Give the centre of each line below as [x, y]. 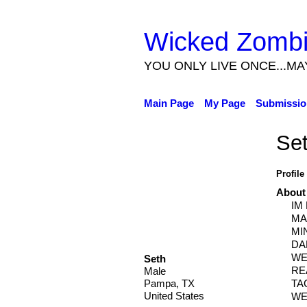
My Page [224, 103]
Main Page [169, 103]
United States [174, 296]
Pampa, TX [169, 283]
